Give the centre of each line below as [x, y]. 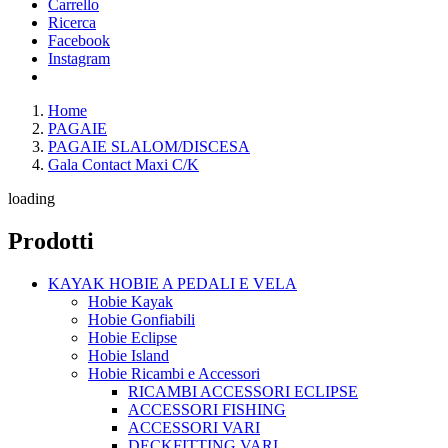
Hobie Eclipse [132, 337]
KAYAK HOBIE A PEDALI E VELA [172, 283]
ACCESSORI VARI [194, 427]
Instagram [79, 58]
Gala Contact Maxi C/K [123, 164]
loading [31, 198]
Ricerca [72, 22]
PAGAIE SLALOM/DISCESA [149, 146]
